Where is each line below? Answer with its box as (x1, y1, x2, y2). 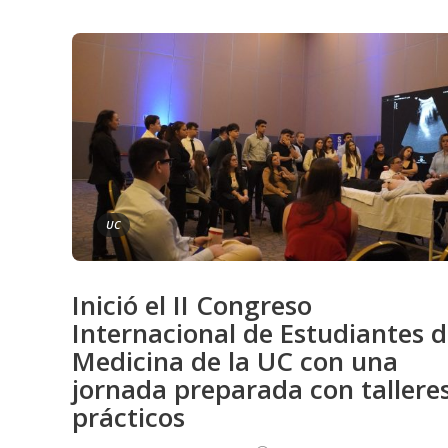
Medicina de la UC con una (72, 342, 398, 379)
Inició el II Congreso (72, 286, 312, 323)
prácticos (72, 398, 185, 435)
